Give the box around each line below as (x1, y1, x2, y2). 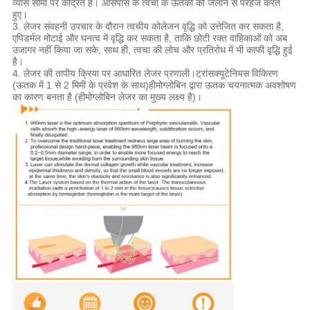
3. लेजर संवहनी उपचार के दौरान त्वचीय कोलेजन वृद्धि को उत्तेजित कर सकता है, (12, 21, 284, 33)
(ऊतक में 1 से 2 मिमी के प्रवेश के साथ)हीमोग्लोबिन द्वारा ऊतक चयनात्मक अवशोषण (12, 80, 296, 91)
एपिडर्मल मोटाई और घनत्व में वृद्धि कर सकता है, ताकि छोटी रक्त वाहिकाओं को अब (12, 33, 287, 44)
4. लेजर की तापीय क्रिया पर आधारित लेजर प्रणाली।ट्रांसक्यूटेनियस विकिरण (12, 68, 278, 80)
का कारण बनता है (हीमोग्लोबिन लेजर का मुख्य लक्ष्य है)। (12, 91, 202, 103)
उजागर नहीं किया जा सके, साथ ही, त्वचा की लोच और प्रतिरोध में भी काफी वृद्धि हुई (12, 44, 293, 56)
